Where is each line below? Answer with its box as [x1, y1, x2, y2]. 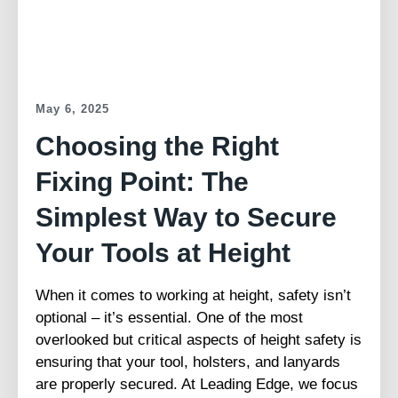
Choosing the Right [36, 131, 279, 162]
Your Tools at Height [36, 238, 291, 268]
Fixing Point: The [36, 167, 249, 197]
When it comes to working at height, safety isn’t [36, 287, 351, 305]
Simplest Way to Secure [36, 203, 337, 233]
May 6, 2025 [36, 102, 109, 116]
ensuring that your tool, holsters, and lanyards [36, 354, 340, 371]
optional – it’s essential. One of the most [36, 309, 303, 327]
